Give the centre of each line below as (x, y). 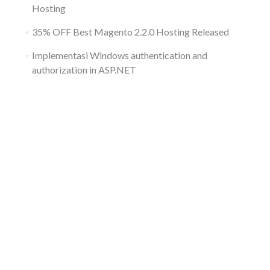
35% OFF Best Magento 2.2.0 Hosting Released (130, 32)
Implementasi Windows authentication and (119, 55)
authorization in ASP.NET (84, 70)
